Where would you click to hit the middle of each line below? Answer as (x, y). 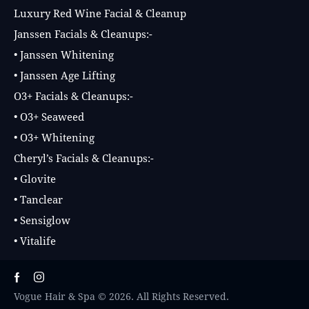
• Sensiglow (42, 220)
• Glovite (35, 178)
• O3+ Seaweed (49, 116)
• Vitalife (35, 240)
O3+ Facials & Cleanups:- (73, 96)
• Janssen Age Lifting (64, 75)
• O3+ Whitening (54, 137)
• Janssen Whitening (64, 54)
